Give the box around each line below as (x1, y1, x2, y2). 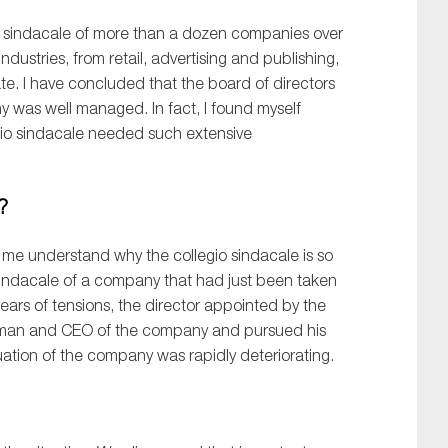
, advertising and (143, 49, 259, 68)
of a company (59, 271, 164, 290)
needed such (84, 124, 186, 143)
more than (93, 24, 165, 43)
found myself (211, 99, 301, 118)
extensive (186, 124, 252, 143)
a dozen (165, 24, 227, 43)
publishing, (263, 49, 339, 68)
